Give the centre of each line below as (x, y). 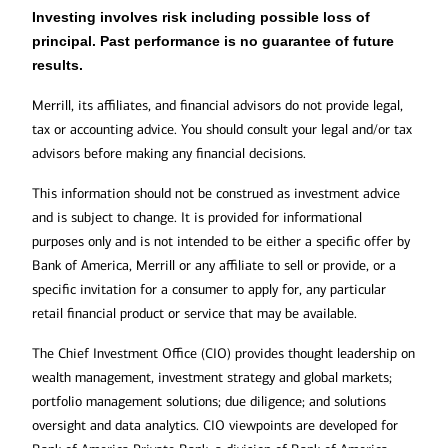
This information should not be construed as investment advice (216, 194)
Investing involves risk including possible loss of (201, 17)
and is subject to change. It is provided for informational (197, 218)
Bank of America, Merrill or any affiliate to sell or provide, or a (214, 266)
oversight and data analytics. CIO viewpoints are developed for (215, 426)
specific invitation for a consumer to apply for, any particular (209, 290)
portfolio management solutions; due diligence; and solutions (209, 402)
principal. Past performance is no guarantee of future (213, 41)
